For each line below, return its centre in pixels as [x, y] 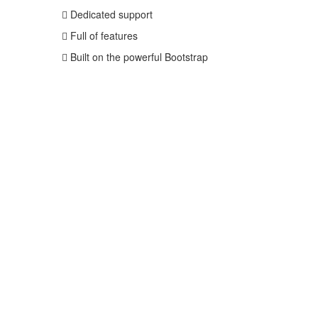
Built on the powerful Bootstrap [138, 57]
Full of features [103, 36]
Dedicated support [110, 15]
